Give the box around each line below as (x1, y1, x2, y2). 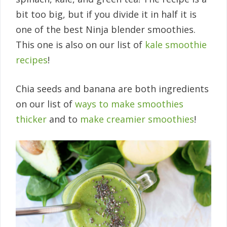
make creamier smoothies (80, 112, 194, 125)
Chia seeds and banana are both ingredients (16, 82, 209, 95)
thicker (16, 112, 47, 125)
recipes (16, 53, 48, 66)
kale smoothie (145, 38, 207, 51)
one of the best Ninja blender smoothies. (16, 23, 196, 35)
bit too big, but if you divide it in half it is (16, 8, 197, 20)
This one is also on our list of (16, 38, 145, 51)
